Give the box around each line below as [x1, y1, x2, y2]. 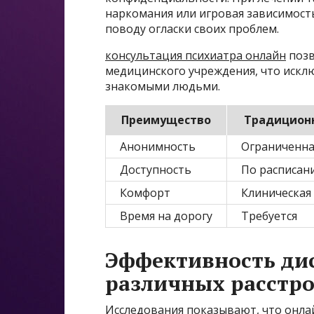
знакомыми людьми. [105, 78, 220, 95]
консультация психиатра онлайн [105, 48, 286, 64]
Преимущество [121, 112, 211, 128]
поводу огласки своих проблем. [105, 21, 279, 37]
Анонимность [120, 139, 196, 155]
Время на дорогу [120, 208, 212, 224]
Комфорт [120, 185, 170, 201]
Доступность [120, 162, 191, 178]
